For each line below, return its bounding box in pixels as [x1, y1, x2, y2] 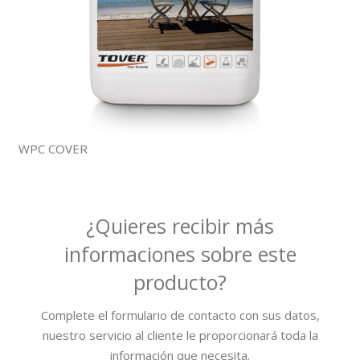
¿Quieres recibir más [86, 211, 274, 239]
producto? [133, 268, 227, 296]
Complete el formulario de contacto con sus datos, [40, 307, 320, 324]
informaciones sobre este [63, 239, 297, 268]
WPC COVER [18, 141, 88, 157]
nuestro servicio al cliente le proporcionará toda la [42, 327, 318, 344]
